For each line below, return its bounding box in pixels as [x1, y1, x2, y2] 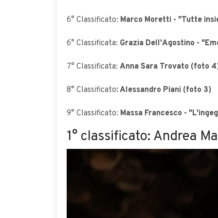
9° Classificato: [67, 109, 118, 118]
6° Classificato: [67, 15, 120, 25]
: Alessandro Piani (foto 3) [116, 85, 211, 95]
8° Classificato [67, 85, 116, 95]
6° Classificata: [67, 38, 118, 48]
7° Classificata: [67, 62, 120, 72]
